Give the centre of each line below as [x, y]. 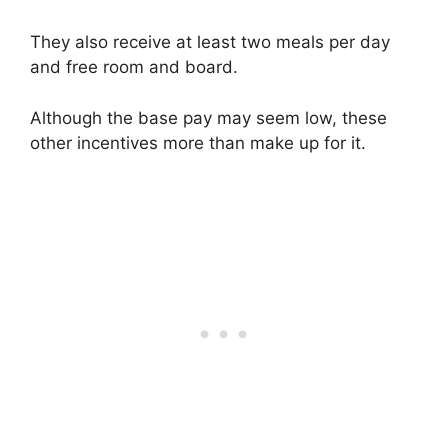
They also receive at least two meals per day [210, 42]
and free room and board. [134, 67]
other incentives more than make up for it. [198, 142]
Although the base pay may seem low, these [208, 117]
